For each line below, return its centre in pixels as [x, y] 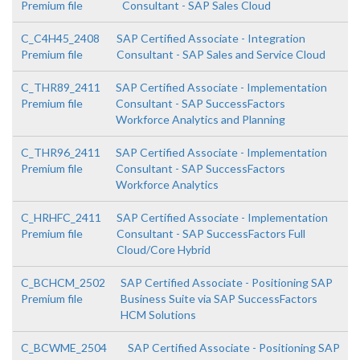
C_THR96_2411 [61, 152]
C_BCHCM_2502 [63, 282]
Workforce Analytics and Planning [200, 119]
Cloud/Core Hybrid [164, 250]
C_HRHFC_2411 [61, 217]
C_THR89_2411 [61, 87]
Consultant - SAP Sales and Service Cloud [221, 54]
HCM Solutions [158, 315]
